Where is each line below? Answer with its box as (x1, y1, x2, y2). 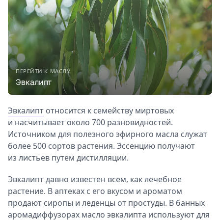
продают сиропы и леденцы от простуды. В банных (8, 197, 205, 209)
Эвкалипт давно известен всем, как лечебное (8, 174, 182, 185)
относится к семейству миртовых (44, 105, 174, 116)
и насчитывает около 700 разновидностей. (8, 117, 173, 128)
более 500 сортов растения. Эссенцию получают (8, 140, 195, 152)
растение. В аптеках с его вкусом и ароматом (8, 186, 182, 197)
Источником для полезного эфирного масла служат (8, 129, 207, 140)
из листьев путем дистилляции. (8, 152, 129, 164)
